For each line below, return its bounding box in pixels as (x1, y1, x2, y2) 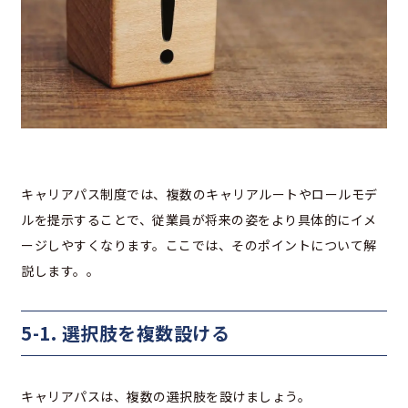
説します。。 (21, 260, 99, 280)
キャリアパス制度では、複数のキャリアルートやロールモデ (21, 184, 378, 203)
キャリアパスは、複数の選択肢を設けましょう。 (21, 386, 311, 405)
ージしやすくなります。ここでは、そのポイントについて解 (21, 235, 377, 254)
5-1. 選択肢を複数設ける (21, 319, 229, 346)
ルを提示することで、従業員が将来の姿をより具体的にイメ (21, 209, 377, 229)
